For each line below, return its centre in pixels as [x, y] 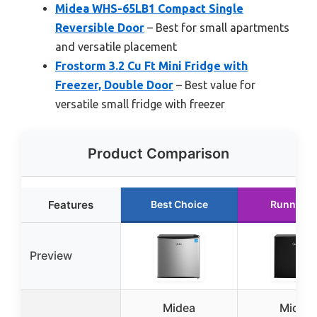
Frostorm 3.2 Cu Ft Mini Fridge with [151, 65]
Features [71, 204]
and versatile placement [116, 46]
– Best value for [214, 85]
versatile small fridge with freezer [140, 104]
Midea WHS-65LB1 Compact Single [149, 8]
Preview [51, 255]
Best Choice [179, 204]
